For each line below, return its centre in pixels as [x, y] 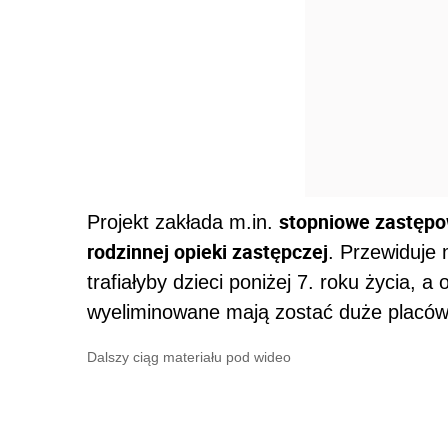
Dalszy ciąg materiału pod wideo [189, 357]
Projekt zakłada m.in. [183, 222]
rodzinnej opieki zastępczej [207, 251]
